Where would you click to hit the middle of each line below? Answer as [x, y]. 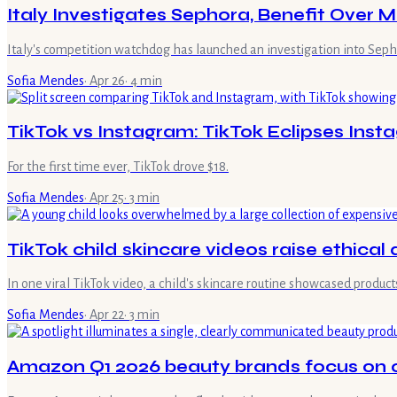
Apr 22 [107, 315]
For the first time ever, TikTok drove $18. [118, 166]
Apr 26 [107, 80]
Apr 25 [107, 197]
